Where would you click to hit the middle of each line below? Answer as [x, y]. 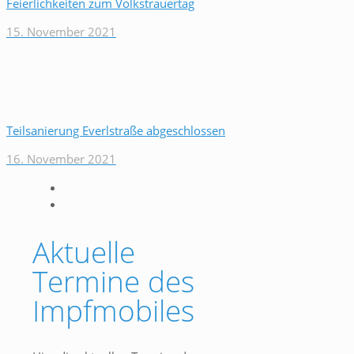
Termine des [113, 281]
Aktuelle [84, 251]
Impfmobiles [113, 310]
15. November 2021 [61, 32]
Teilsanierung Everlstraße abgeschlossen [116, 130]
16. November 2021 [61, 159]
